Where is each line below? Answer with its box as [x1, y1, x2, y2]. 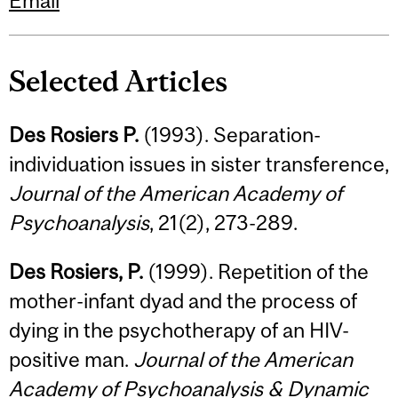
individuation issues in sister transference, [9, 151, 389, 176]
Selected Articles [9, 64, 227, 98]
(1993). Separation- [139, 122, 321, 147]
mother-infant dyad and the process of [9, 289, 357, 314]
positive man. [9, 347, 133, 372]
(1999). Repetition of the [143, 259, 369, 284]
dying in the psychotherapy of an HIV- [9, 318, 349, 343]
